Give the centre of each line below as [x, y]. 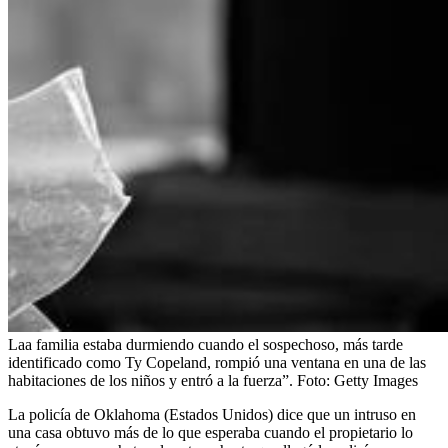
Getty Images [376, 380]
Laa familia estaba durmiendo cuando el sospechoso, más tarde [205, 344]
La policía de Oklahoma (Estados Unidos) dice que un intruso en [212, 414]
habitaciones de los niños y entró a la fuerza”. [150, 380]
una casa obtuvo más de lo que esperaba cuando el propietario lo [210, 432]
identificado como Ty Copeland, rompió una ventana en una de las [217, 362]
